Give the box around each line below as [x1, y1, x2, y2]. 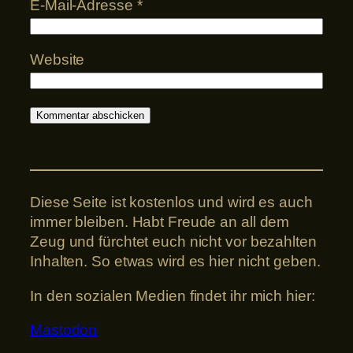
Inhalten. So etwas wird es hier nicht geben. [30, 253, 321, 270]
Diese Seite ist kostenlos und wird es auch [30, 194, 313, 211]
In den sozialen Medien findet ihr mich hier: [30, 287, 315, 304]
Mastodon [30, 321, 98, 339]
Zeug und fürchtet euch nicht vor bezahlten [30, 233, 317, 251]
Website [30, 50, 85, 68]
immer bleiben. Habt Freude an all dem [30, 214, 290, 231]
